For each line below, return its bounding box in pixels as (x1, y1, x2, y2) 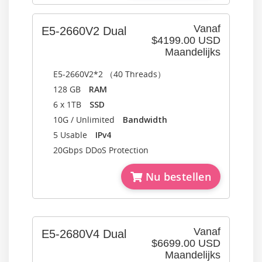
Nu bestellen (142, 170, 211, 184)
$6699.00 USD (151, 237, 220, 249)
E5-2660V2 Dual (42, 25, 126, 37)
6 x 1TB (53, 99, 89, 110)
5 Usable (53, 129, 95, 140)
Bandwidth (123, 114, 167, 125)
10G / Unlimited (53, 114, 123, 125)
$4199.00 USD (151, 35, 220, 46)
